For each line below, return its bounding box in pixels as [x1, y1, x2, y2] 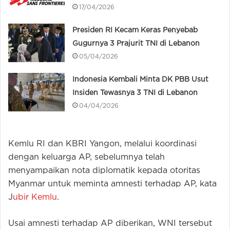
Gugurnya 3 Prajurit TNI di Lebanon [72, 40, 200, 47]
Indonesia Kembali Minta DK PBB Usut [72, 76, 209, 83]
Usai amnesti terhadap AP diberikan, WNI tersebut [8, 219, 212, 227]
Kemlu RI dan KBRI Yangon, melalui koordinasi [8, 140, 197, 148]
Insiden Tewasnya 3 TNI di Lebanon [72, 89, 198, 96]
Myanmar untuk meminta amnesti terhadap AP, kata [8, 180, 217, 188]
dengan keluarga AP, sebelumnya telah [8, 153, 165, 161]
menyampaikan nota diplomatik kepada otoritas [8, 166, 200, 175]
